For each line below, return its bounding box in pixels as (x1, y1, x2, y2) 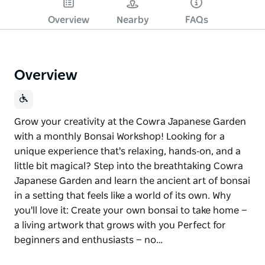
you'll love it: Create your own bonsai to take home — (14, 205, 247, 215)
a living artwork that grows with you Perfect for (14, 220, 226, 230)
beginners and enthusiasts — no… (14, 235, 163, 245)
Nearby (116, 15, 149, 25)
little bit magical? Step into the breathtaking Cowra (14, 161, 243, 171)
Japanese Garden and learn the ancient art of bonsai (14, 176, 250, 186)
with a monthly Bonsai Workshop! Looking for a (14, 131, 225, 141)
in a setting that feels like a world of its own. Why (14, 190, 231, 201)
